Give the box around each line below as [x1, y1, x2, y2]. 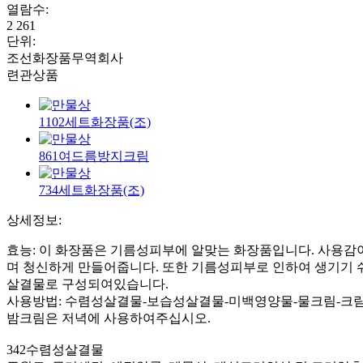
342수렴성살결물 [6, 342, 104, 357]
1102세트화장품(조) [39, 114, 151, 129]
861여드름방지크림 [39, 148, 149, 163]
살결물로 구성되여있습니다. [6, 276, 169, 291]
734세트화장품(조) [39, 182, 144, 197]
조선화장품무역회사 [6, 50, 123, 65]
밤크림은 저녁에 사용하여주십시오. [6, 310, 211, 325]
